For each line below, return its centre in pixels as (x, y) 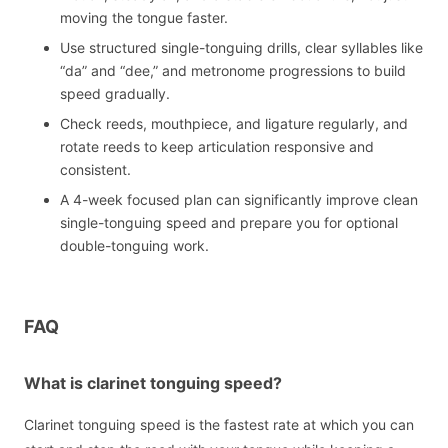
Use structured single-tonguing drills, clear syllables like (241, 48)
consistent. (95, 170)
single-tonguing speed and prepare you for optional (229, 223)
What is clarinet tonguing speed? (153, 383)
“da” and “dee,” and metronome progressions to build (233, 71)
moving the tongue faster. (144, 18)
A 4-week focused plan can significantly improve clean (239, 200)
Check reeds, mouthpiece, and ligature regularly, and (234, 124)
